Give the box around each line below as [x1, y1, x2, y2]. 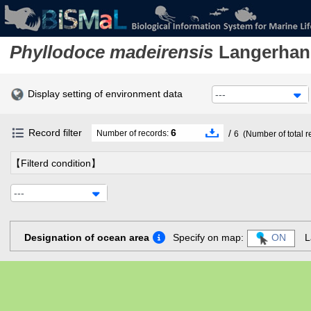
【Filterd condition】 [11, 158, 101, 169]
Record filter [28, 127, 82, 139]
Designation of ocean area [24, 232, 149, 244]
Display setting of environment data [28, 87, 183, 99]
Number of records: [96, 128, 171, 139]
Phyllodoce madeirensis [10, 42, 213, 62]
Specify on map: [173, 232, 244, 244]
